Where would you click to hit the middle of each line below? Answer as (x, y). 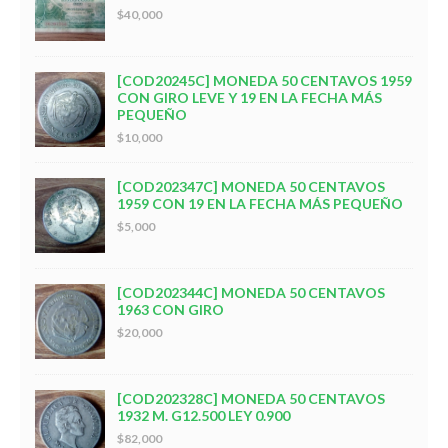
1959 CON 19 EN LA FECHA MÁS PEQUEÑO (260, 203)
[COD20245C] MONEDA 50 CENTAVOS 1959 (264, 80)
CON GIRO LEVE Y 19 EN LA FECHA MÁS (249, 97)
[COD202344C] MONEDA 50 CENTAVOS (251, 292)
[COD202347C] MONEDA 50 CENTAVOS (251, 186)
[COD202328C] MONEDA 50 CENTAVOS (251, 398)
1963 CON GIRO (170, 309)
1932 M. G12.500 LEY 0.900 (203, 415)
